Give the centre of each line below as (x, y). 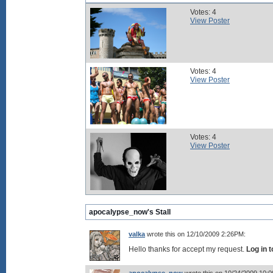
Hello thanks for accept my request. (187, 249)
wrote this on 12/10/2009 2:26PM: (195, 234)
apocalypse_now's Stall (130, 212)
